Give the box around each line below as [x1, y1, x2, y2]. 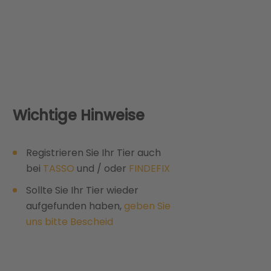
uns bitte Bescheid [25, 214, 113, 229]
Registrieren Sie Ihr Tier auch [25, 145, 161, 160]
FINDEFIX [128, 161, 170, 175]
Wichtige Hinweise [12, 105, 145, 125]
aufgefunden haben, [25, 198, 124, 213]
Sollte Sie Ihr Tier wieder [25, 183, 139, 197]
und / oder [74, 161, 129, 175]
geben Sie [123, 198, 171, 213]
